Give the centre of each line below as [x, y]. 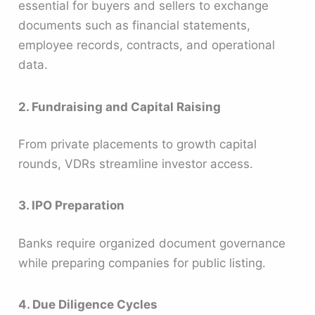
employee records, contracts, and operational [147, 45]
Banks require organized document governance [152, 243]
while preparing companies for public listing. [142, 263]
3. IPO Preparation [72, 206]
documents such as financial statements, [135, 26]
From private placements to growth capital [138, 144]
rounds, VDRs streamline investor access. [136, 164]
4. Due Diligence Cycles [88, 305]
